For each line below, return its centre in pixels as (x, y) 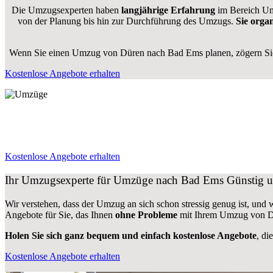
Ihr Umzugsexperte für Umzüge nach (93, 180)
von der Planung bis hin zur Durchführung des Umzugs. (127, 21)
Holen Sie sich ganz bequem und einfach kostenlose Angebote (131, 235)
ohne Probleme (146, 214)
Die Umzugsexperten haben (66, 10)
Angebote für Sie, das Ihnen (60, 214)
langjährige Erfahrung (168, 10)
